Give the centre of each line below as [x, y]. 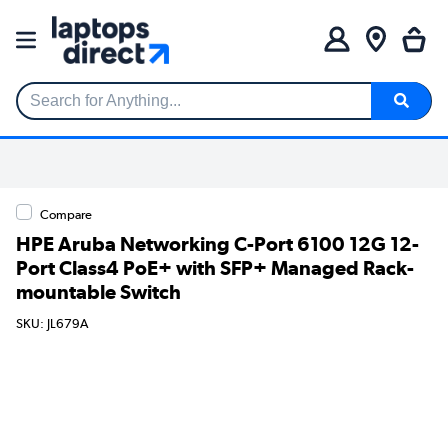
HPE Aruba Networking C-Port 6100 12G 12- [217, 243]
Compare [66, 214]
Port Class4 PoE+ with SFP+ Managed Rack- [215, 267]
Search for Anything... [92, 109]
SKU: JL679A [52, 324]
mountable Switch [98, 291]
